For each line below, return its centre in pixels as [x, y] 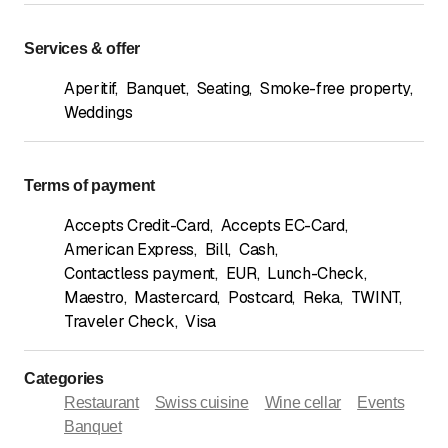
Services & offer [82, 48]
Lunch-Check [315, 273]
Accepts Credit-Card [137, 225]
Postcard [260, 297]
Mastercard [176, 297]
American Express [129, 249]
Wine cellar [303, 402]
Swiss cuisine [201, 402]
